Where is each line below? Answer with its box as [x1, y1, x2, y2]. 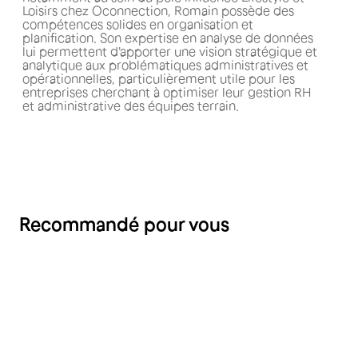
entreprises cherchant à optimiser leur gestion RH [22, 85, 312, 99]
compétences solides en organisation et [22, 17, 254, 31]
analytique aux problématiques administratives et [22, 58, 309, 72]
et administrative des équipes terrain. [22, 98, 240, 113]
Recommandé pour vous [19, 213, 229, 235]
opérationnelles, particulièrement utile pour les [22, 71, 296, 86]
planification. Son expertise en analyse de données [22, 30, 314, 45]
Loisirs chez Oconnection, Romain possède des [22, 3, 295, 18]
